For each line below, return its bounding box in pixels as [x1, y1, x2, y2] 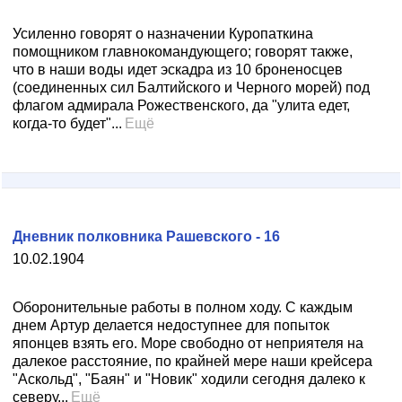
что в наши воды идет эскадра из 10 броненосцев [13, 62, 343, 77]
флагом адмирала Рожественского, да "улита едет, [13, 98, 350, 113]
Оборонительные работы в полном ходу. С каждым [13, 300, 353, 315]
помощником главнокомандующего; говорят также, [13, 44, 353, 59]
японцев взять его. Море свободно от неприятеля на [13, 336, 363, 351]
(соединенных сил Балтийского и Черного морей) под [13, 80, 370, 95]
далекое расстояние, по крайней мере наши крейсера [13, 354, 372, 369]
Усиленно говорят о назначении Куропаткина [13, 26, 313, 41]
